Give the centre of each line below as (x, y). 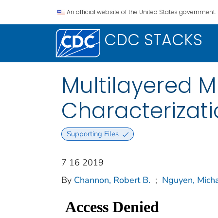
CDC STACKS (153, 40)
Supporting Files (92, 134)
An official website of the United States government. (141, 12)
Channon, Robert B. (112, 180)
